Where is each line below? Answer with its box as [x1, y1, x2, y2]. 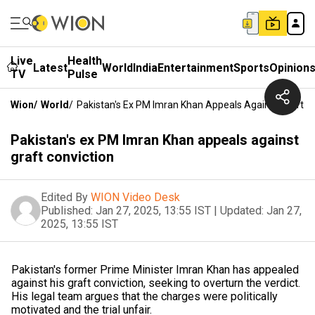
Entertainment [157, 60, 233, 75]
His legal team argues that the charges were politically [11, 290, 278, 303]
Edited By [41, 191, 88, 204]
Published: [41, 204, 93, 217]
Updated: [220, 204, 264, 217]
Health [67, 54, 102, 67]
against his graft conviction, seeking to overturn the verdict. [11, 276, 300, 290]
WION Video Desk [91, 191, 180, 204]
